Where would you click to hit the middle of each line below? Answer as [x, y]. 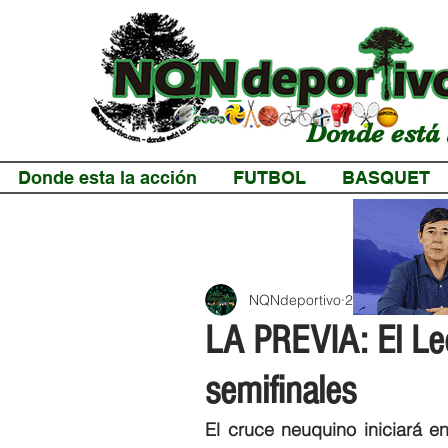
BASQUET [386, 177]
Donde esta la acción [107, 177]
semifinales [280, 390]
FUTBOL [269, 177]
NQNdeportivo [295, 299]
